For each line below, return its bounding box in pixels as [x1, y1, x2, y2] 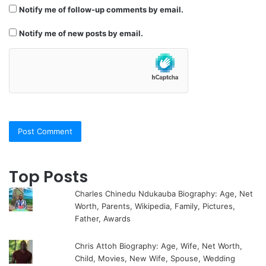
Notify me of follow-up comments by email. [19, 5, 183, 15]
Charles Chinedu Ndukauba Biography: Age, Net [75, 189, 254, 199]
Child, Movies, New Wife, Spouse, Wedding [75, 254, 236, 264]
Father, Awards [75, 214, 131, 224]
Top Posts [9, 166, 88, 188]
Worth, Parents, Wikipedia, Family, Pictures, [75, 201, 236, 211]
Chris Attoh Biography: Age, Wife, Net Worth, [75, 241, 243, 251]
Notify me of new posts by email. [19, 28, 143, 39]
